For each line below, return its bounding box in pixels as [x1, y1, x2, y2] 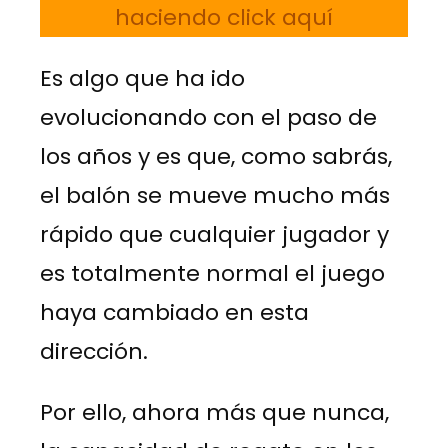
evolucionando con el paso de [40, 101, 377, 133]
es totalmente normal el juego [40, 257, 385, 289]
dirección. [40, 335, 148, 367]
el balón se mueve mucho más [40, 179, 390, 211]
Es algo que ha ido [40, 62, 245, 94]
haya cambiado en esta [40, 296, 309, 328]
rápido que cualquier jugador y [40, 218, 389, 250]
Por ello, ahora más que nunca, [40, 396, 389, 428]
